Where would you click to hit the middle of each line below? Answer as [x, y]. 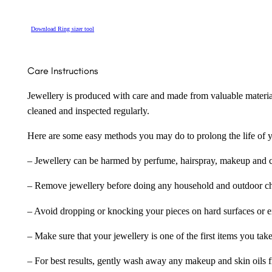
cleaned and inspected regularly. [88, 111]
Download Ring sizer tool [63, 29]
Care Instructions [63, 71]
